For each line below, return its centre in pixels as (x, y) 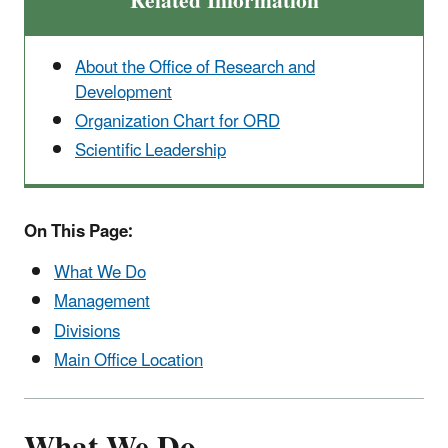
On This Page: (78, 232)
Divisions (87, 331)
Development (123, 92)
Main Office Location (128, 360)
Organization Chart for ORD (177, 121)
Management (102, 302)
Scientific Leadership (150, 151)
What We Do (100, 273)
